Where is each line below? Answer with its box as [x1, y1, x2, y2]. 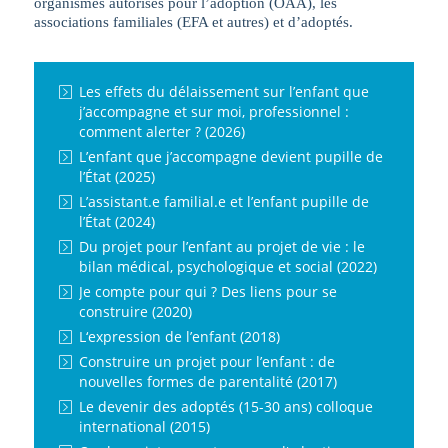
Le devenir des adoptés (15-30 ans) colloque [79, 396, 374, 416]
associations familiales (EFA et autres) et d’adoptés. [33, 13, 353, 30]
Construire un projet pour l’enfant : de [79, 351, 336, 371]
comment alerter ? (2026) [79, 121, 246, 141]
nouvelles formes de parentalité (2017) [79, 371, 338, 391]
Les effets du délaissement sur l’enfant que [79, 81, 370, 101]
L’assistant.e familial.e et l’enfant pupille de [79, 191, 370, 211]
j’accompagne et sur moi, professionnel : [79, 101, 350, 121]
